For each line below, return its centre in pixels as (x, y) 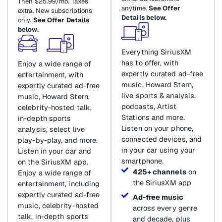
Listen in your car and (55, 151)
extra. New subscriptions (55, 11)
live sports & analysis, (159, 96)
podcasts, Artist (149, 107)
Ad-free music (158, 197)
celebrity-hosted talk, (55, 108)
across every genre (165, 208)
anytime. (135, 8)
